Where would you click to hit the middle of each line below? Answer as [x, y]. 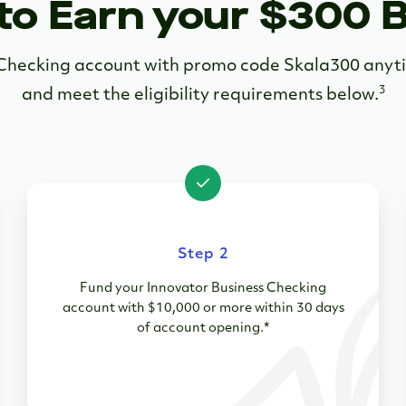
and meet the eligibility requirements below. [200, 96]
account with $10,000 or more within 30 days [203, 309]
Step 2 [203, 255]
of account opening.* [203, 329]
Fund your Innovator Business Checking [203, 289]
